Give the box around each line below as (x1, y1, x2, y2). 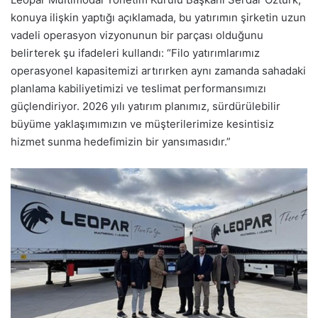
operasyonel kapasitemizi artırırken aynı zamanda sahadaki (11, 63, 306, 77)
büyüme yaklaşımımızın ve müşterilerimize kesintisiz (11, 116, 274, 131)
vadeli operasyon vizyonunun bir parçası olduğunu (11, 28, 263, 42)
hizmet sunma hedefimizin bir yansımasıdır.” (11, 134, 231, 148)
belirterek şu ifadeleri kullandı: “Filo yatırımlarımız (11, 45, 260, 60)
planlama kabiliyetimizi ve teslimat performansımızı (11, 81, 266, 95)
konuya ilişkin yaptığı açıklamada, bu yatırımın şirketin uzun (11, 10, 306, 24)
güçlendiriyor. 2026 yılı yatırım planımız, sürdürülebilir (11, 99, 280, 113)
